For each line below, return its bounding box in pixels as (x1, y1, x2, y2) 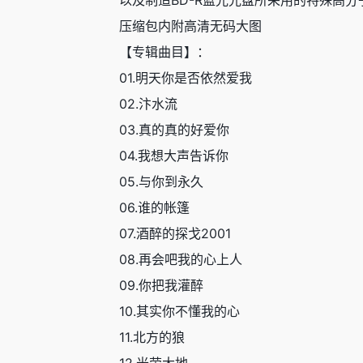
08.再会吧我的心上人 (119, 251, 242, 267)
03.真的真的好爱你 (119, 122, 229, 138)
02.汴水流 (119, 96, 177, 112)
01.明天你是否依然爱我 (119, 70, 252, 86)
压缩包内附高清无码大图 (119, 18, 262, 34)
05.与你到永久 (119, 173, 203, 190)
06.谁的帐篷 (119, 199, 190, 216)
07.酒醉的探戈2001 (119, 225, 231, 241)
